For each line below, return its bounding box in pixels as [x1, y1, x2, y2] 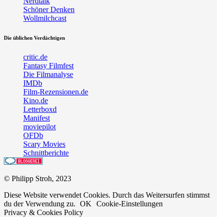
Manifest [23, 114, 50, 123]
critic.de [23, 53, 47, 62]
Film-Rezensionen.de [23, 88, 88, 96]
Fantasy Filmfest [23, 62, 74, 70]
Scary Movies [23, 140, 65, 149]
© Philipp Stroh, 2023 [4, 174, 71, 183]
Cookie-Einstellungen [96, 200, 163, 208]
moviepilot [23, 123, 56, 131]
